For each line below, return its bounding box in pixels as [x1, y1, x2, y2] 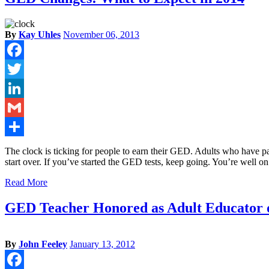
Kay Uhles [19, 29, 61, 40]
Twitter [5, 83, 32, 94]
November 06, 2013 [63, 29, 139, 40]
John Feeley [19, 239, 67, 250]
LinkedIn [5, 102, 40, 113]
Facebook [5, 64, 42, 74]
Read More [5, 177, 47, 188]
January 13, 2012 [70, 239, 135, 250]
